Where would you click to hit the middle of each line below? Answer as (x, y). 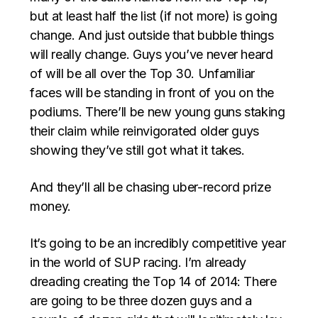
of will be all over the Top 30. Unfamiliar (143, 73)
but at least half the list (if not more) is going (154, 16)
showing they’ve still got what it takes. (137, 150)
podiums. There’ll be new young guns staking (158, 111)
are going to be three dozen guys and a (141, 300)
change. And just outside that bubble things (152, 35)
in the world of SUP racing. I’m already (138, 262)
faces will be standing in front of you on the (152, 92)
